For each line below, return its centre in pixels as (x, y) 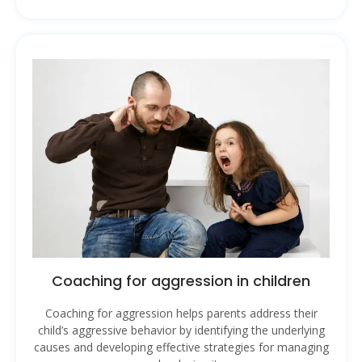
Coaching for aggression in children (181, 280)
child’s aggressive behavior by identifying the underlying (181, 330)
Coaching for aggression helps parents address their (181, 313)
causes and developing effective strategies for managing (181, 347)
